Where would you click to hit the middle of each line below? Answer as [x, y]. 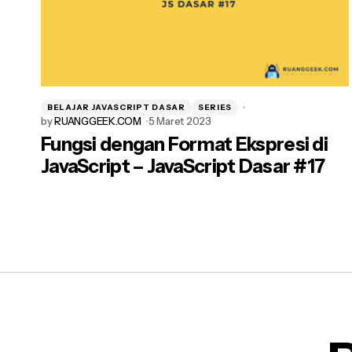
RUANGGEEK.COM [98, 121]
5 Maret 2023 [180, 121]
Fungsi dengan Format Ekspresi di [184, 144]
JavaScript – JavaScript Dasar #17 [183, 166]
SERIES [215, 107]
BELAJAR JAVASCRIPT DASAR [116, 107]
